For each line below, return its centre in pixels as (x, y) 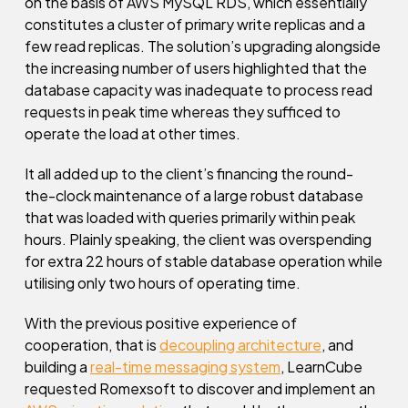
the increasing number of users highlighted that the (196, 68)
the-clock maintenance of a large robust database (194, 195)
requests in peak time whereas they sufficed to (183, 112)
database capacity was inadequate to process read (199, 90)
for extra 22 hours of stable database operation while (204, 261)
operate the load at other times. (133, 133)
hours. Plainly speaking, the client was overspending (198, 239)
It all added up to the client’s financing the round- (189, 173)
